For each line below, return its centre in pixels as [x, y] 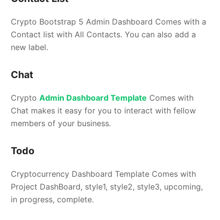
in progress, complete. [53, 199]
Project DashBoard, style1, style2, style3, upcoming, [107, 186]
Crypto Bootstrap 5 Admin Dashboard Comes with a [109, 21]
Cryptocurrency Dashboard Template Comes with [104, 174]
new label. [30, 47]
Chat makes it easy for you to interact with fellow [104, 110]
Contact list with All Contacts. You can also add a [104, 34]
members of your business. [61, 123]
